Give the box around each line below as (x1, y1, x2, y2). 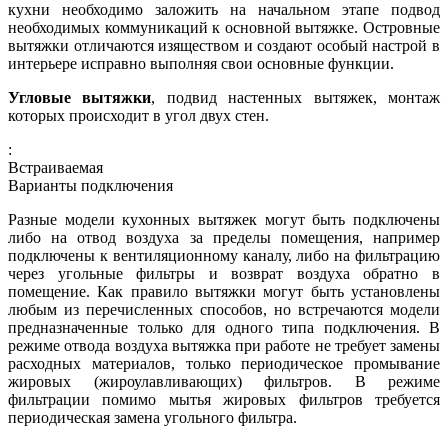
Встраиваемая (8, 158, 103, 176)
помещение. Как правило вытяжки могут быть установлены (8, 282, 440, 300)
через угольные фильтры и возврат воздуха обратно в (8, 264, 440, 282)
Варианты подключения (8, 176, 173, 194)
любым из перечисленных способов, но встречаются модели (8, 300, 440, 318)
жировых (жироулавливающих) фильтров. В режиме (8, 372, 440, 390)
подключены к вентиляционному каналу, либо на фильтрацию (8, 246, 440, 264)
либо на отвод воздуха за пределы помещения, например (8, 228, 440, 246)
